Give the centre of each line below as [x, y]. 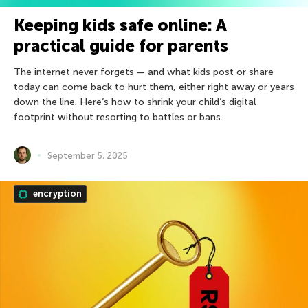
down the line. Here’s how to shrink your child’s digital [135, 102]
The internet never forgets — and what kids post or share [144, 72]
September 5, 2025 [88, 155]
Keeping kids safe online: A [120, 25]
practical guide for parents [121, 46]
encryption [56, 194]
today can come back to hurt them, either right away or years [154, 87]
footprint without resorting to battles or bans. [118, 118]
